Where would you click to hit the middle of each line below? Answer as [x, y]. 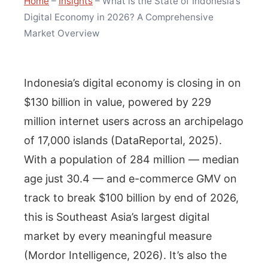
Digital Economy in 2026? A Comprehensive [119, 17]
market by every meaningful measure [118, 236]
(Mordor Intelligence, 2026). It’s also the [125, 255]
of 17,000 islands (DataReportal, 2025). [123, 140]
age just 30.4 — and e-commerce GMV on [130, 178]
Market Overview [62, 33]
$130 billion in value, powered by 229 [118, 102]
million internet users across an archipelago [134, 121]
